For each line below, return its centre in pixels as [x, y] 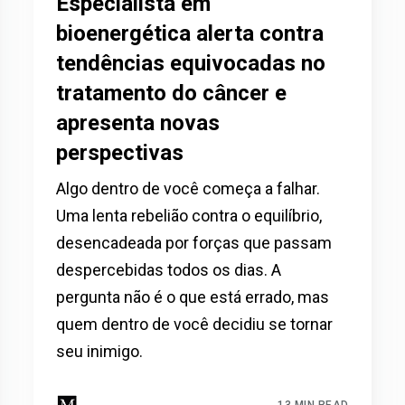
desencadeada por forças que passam [194, 242]
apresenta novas [138, 122]
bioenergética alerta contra [190, 33]
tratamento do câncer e [172, 93]
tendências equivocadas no [191, 63]
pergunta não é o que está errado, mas [193, 297]
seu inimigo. [100, 351]
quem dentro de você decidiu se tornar [195, 324]
